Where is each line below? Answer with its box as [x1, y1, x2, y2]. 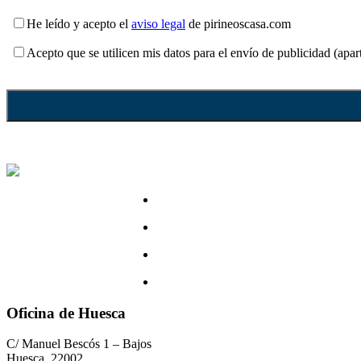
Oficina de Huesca [6, 304, 126, 322]
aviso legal [131, 16, 185, 31]
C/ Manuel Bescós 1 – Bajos [6, 337, 151, 351]
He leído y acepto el [27, 16, 131, 31]
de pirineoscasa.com [185, 16, 291, 31]
